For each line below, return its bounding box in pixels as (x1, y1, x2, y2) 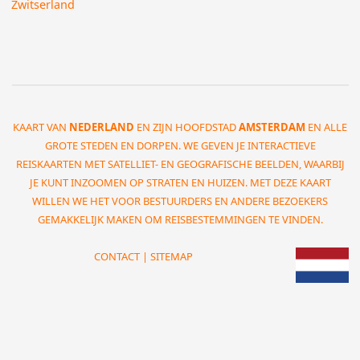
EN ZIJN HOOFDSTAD (134, 120, 239, 135)
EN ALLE (305, 120, 347, 135)
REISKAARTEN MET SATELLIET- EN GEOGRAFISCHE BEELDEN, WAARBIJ (15, 157, 345, 172)
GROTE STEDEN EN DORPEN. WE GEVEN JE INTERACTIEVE (44, 138, 316, 153)
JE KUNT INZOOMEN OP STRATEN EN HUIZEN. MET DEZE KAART (29, 175, 331, 190)
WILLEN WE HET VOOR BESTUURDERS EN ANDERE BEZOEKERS (32, 194, 328, 209)
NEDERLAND (69, 120, 134, 135)
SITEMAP (149, 249, 193, 264)
